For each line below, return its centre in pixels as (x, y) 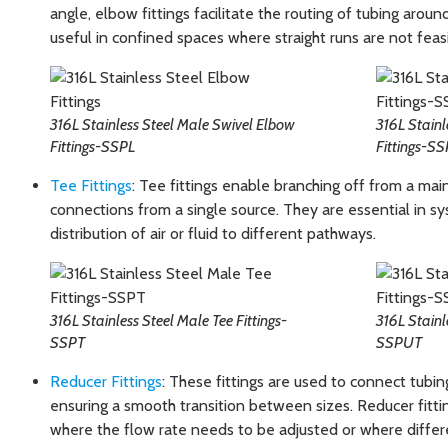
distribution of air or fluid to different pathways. (213, 234)
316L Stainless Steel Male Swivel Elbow (172, 125)
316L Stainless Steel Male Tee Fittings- (168, 321)
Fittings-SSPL (92, 147)
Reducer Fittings (106, 382)
